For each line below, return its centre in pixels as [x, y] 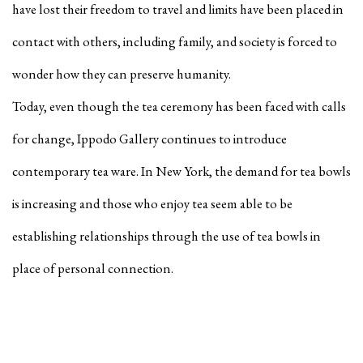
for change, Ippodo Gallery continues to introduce [149, 138]
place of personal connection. [94, 268]
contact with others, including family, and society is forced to [175, 41]
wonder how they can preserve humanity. [123, 73]
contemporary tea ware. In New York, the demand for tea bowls [181, 171]
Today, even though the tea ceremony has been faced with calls [179, 106]
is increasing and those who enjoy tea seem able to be [152, 203]
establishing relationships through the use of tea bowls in [167, 235]
